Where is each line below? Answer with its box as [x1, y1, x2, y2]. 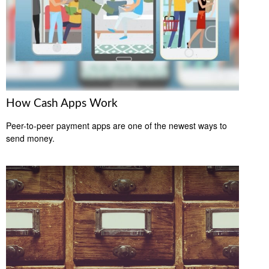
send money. [6, 131, 55, 144]
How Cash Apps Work [6, 97, 118, 109]
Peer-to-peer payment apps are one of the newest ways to [6, 119, 227, 131]
